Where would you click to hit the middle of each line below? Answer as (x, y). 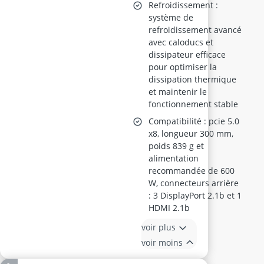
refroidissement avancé (195, 30)
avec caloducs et (181, 42)
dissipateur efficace (187, 55)
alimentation (174, 158)
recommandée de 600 (192, 171)
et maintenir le (178, 92)
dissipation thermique (193, 79)
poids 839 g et (176, 146)
